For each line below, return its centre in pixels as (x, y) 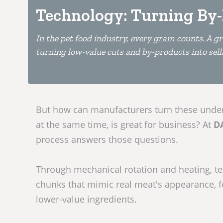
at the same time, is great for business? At (125, 125)
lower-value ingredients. (86, 199)
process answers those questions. (107, 140)
